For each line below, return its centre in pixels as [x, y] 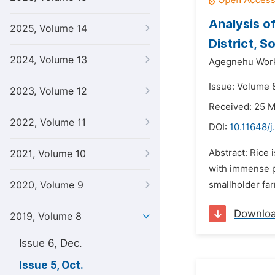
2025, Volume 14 [48, 29]
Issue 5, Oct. [51, 265]
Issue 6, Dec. [51, 243]
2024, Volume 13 [48, 60]
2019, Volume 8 [46, 216]
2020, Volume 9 [47, 185]
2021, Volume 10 [48, 154]
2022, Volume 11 [48, 122]
